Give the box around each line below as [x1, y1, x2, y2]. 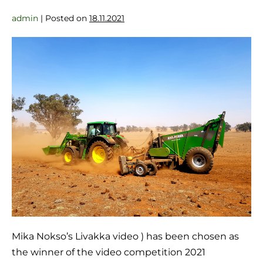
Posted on [45, 13, 87, 24]
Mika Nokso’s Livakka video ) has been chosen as [12, 231, 239, 242]
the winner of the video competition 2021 [12, 247, 205, 258]
